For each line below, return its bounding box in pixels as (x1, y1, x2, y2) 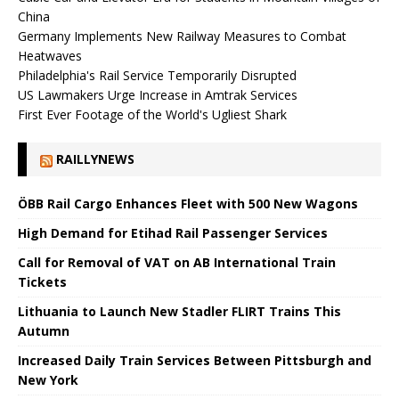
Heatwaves (18, 46, 82, 64)
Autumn (18, 322, 69, 339)
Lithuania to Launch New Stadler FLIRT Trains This (18, 302, 341, 320)
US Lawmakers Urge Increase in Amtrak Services (18, 85, 297, 103)
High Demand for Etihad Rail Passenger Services (18, 224, 328, 241)
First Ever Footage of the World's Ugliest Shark (18, 105, 287, 123)
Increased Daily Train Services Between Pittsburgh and (18, 351, 371, 369)
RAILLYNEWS (56, 150, 134, 167)
